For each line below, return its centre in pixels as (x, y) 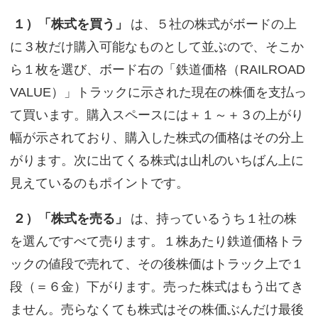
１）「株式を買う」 (70, 24)
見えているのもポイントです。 (99, 183)
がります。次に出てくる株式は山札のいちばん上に (157, 160)
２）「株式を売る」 (70, 219)
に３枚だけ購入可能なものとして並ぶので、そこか (157, 47)
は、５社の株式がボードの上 (213, 24)
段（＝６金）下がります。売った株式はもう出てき (157, 287)
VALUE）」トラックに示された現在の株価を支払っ (158, 92)
